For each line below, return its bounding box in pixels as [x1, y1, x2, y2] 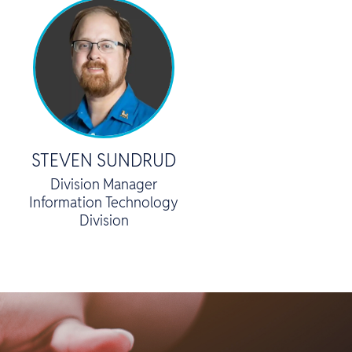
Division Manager [50, 174, 158, 193]
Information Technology [29, 192, 179, 211]
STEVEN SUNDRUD [31, 148, 177, 171]
